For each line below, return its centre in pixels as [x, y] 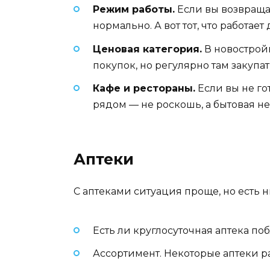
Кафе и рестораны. [144, 88]
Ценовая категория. [147, 49]
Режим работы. [134, 10]
